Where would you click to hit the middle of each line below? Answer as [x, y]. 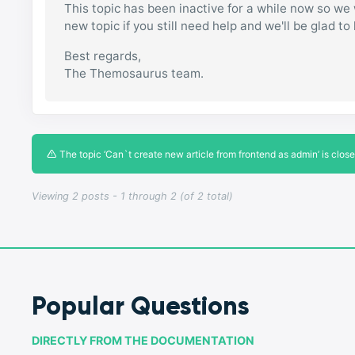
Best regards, [103, 56]
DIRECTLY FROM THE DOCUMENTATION [143, 340]
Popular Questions [141, 305]
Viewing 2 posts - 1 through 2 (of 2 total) [133, 196]
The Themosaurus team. [134, 74]
